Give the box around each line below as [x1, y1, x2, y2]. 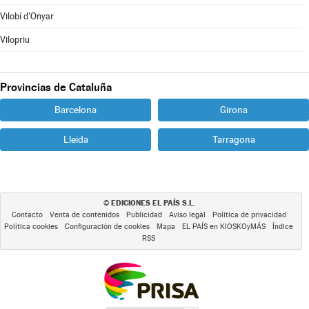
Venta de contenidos [49, 210, 119, 219]
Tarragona [212, 134, 255, 145]
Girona [219, 104, 248, 115]
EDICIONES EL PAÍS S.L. [110, 198, 195, 208]
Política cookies [4, 222, 58, 231]
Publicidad [126, 210, 162, 219]
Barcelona [54, 104, 97, 115]
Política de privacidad [212, 210, 286, 219]
